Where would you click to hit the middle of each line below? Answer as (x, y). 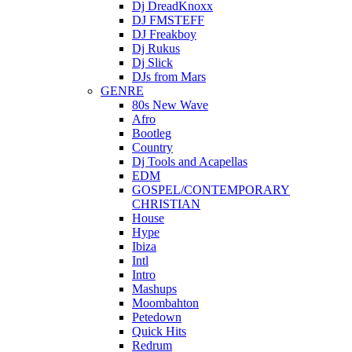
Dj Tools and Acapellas (190, 161)
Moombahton (165, 302)
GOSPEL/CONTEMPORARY (211, 189)
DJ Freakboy (164, 34)
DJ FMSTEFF (168, 20)
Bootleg (152, 133)
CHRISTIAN (166, 203)
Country (152, 147)
